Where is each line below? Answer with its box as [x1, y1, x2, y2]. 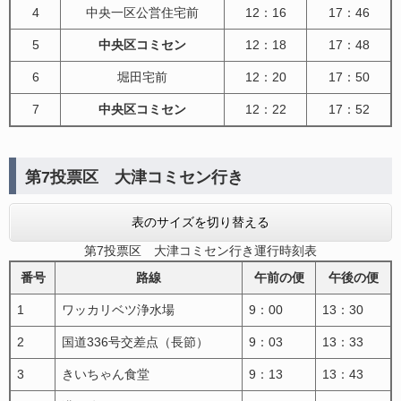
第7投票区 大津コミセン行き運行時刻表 [84, 243, 317, 258]
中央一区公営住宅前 [86, 4, 199, 20]
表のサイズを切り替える [132, 214, 269, 229]
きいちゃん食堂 [62, 366, 149, 381]
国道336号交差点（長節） [62, 334, 209, 349]
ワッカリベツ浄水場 [62, 302, 175, 317]
